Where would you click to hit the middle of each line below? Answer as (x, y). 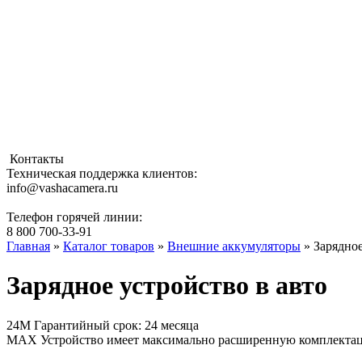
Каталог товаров (109, 246)
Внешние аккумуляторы (234, 246)
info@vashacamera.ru (62, 188)
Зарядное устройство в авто (167, 286)
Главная (28, 246)
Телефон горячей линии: (74, 217)
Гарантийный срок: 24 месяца (116, 325)
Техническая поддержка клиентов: (102, 173)
